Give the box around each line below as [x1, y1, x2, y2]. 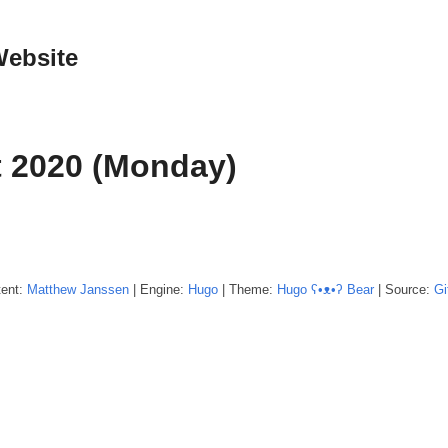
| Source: [374, 281, 434, 297]
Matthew [27, 281, 76, 297]
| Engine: [129, 281, 188, 297]
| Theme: [218, 281, 277, 297]
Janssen [80, 281, 129, 297]
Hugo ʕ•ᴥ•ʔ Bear [277, 281, 374, 297]
